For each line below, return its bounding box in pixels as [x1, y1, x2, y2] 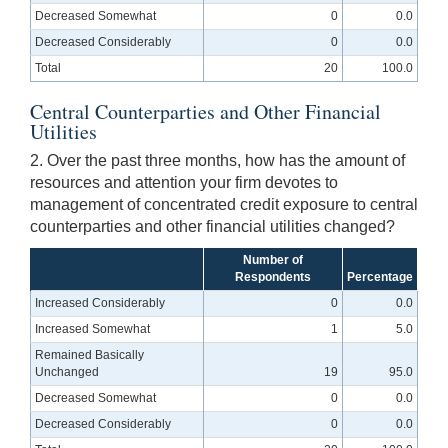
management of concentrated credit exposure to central [30, 196, 418, 214]
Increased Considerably [35, 296, 166, 311]
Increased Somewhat [35, 322, 151, 337]
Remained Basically [35, 348, 145, 363]
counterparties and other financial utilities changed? [30, 218, 395, 236]
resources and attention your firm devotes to [30, 174, 338, 192]
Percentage [347, 270, 413, 285]
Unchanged [35, 365, 100, 380]
